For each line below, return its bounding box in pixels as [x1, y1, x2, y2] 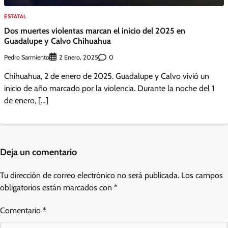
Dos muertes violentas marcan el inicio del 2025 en [4, 25, 185, 36]
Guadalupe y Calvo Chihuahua [4, 36, 111, 46]
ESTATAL [4, 12, 26, 20]
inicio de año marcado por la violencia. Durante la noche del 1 [4, 83, 214, 94]
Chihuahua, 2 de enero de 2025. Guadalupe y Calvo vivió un [4, 71, 209, 81]
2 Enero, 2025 [59, 53, 98, 62]
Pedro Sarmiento [4, 53, 49, 61]
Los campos [181, 170, 223, 181]
